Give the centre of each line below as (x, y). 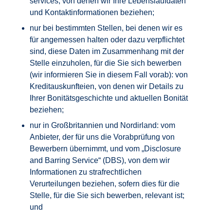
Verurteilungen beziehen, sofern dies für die (105, 184)
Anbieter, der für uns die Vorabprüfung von (102, 137)
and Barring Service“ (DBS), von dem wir (100, 160)
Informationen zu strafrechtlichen (86, 172)
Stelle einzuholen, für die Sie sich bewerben (106, 63)
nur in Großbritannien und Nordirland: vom (103, 125)
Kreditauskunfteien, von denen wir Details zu (107, 86)
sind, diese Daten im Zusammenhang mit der (107, 51)
